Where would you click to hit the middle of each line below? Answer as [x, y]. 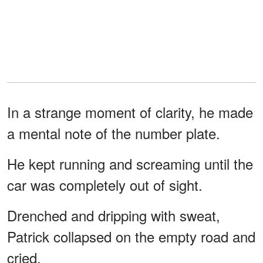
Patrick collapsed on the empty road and [131, 236]
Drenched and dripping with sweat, [114, 215]
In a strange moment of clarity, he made [130, 112]
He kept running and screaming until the [130, 163]
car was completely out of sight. [105, 184]
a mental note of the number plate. [114, 133]
